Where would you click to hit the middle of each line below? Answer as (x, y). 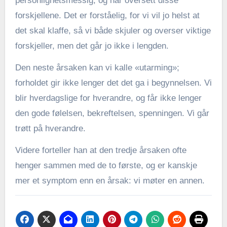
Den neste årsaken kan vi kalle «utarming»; (97, 68)
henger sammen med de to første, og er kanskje (106, 166)
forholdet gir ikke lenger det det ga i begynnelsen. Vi (113, 83)
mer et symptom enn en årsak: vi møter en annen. (110, 181)
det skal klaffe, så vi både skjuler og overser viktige (113, 31)
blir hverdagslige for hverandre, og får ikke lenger (108, 98)
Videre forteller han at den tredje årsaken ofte (101, 150)
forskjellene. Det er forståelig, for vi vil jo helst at (107, 16)
